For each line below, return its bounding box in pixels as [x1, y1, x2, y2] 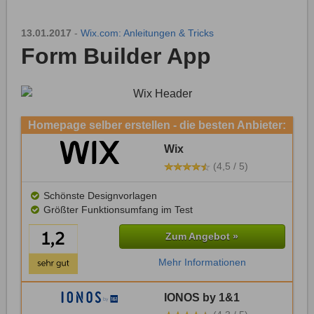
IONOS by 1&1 [164, 292, 240, 303]
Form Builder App [21, 43, 211, 69]
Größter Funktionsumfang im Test [41, 205, 193, 215]
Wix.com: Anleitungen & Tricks [81, 28, 214, 39]
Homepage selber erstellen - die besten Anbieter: [28, 119, 286, 131]
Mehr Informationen [158, 257, 246, 268]
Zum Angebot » [165, 231, 239, 243]
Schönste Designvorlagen [41, 191, 158, 201]
